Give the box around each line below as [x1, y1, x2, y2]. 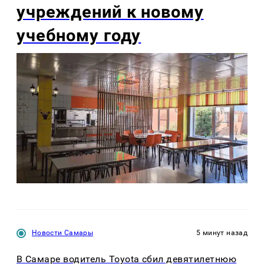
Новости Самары [32, 228, 94, 237]
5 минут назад [196, 228, 247, 237]
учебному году [16, 25, 141, 46]
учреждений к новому [16, 2, 204, 22]
